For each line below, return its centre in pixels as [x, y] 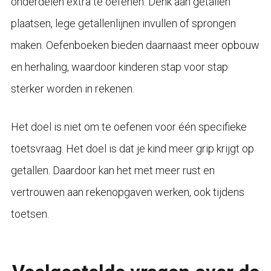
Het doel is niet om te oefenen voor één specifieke [129, 127]
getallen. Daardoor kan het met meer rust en [113, 171]
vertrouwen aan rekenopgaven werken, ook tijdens [127, 192]
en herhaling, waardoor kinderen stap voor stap [119, 67]
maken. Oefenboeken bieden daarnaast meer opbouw [135, 45]
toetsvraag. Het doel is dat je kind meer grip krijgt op [132, 149]
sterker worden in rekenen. [72, 89]
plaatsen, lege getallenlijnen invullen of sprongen [123, 24]
